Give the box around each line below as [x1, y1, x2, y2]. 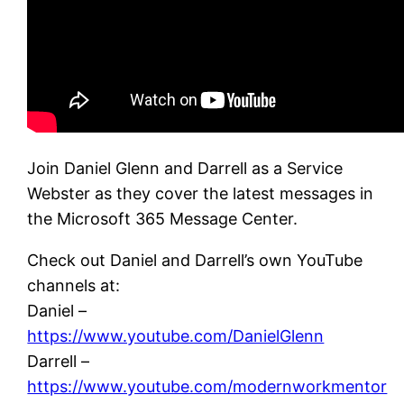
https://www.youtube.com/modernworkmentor [27, 376, 388, 396]
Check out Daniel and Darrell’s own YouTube [27, 250, 363, 270]
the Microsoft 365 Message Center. [27, 208, 298, 228]
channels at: [27, 275, 121, 295]
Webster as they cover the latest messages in [27, 183, 374, 203]
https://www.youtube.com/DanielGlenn [27, 326, 325, 345]
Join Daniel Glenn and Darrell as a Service [27, 158, 344, 178]
